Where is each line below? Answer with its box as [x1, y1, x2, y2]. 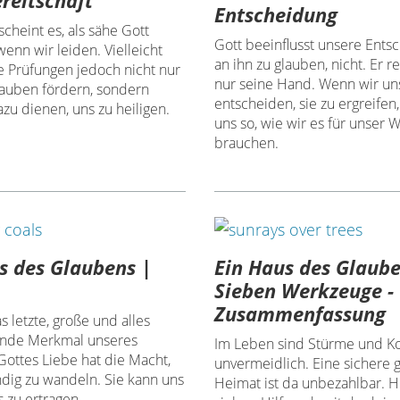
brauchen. [214, 132, 279, 153]
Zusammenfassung [214, 299, 387, 327]
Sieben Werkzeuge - [214, 276, 395, 304]
